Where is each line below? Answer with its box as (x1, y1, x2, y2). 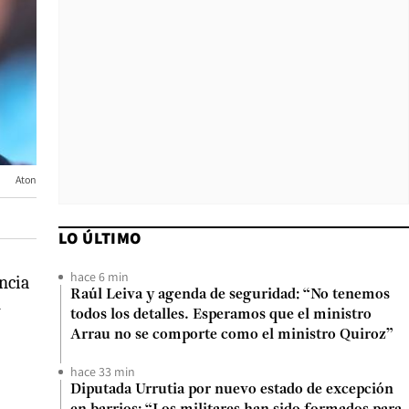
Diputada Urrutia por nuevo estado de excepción (70, 383, 393, 397)
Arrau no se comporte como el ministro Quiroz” (70, 328, 393, 342)
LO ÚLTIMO (58, 227, 142, 248)
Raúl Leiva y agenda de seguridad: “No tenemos (70, 288, 390, 302)
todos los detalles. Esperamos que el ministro (70, 308, 372, 322)
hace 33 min (70, 363, 135, 380)
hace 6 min (70, 268, 129, 285)
